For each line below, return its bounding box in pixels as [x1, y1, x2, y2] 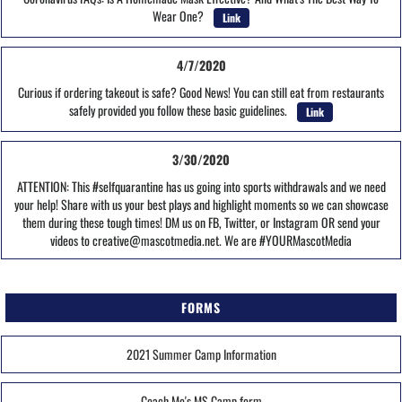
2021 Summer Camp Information [126, 344, 276, 363]
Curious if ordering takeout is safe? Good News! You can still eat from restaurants [18, 83, 384, 102]
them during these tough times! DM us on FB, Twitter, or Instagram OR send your [22, 213, 380, 232]
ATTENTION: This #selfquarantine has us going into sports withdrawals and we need [16, 177, 386, 197]
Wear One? [153, 6, 209, 26]
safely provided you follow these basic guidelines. [69, 100, 293, 120]
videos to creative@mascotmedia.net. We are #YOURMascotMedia [50, 231, 352, 250]
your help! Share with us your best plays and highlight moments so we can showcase [13, 195, 389, 214]
